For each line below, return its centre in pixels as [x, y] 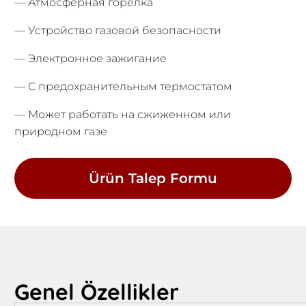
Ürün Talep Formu [153, 178]
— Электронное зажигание [91, 58]
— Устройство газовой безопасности [118, 30]
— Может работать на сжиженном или [123, 114]
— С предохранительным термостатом [124, 86]
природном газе [61, 131]
